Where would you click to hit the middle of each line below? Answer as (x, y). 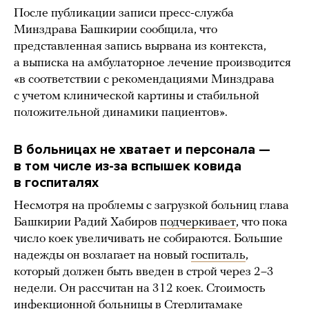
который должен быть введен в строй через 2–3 (144, 272)
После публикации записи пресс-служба (124, 14)
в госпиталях (56, 183)
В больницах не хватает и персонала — (142, 150)
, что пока (262, 223)
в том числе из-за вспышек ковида (128, 167)
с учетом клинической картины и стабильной (137, 97)
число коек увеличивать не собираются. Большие (148, 239)
